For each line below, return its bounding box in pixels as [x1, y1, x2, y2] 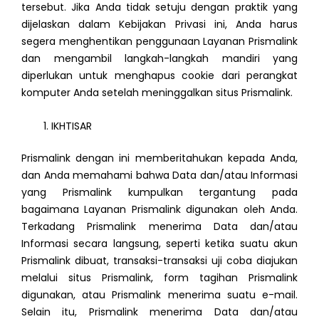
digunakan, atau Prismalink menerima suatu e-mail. [21, 287, 298, 302]
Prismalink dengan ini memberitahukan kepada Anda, [21, 150, 298, 165]
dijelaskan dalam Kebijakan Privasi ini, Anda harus [21, 17, 298, 32]
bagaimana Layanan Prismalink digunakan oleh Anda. [21, 202, 298, 216]
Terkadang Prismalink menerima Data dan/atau [21, 219, 298, 234]
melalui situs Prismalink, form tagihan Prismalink [21, 270, 298, 285]
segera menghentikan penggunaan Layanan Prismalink [21, 34, 298, 49]
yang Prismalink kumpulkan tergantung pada [21, 184, 298, 199]
